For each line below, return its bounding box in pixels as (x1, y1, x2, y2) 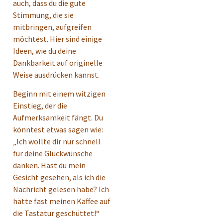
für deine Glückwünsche (13, 148, 93, 158)
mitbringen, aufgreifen (13, 21, 92, 32)
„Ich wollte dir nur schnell (13, 136, 101, 146)
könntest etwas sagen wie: (13, 124, 103, 134)
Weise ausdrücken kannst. (13, 69, 100, 80)
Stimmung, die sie (13, 9, 74, 20)
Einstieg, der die (13, 100, 67, 111)
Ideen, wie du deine (13, 45, 76, 56)
